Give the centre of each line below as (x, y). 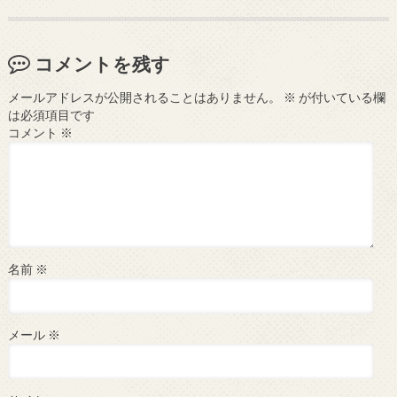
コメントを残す (102, 63)
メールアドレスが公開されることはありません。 (144, 98)
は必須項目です (51, 116)
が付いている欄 (340, 98)
